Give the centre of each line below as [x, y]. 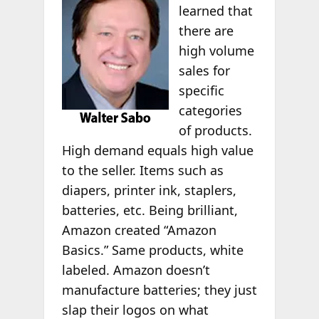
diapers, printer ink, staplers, [149, 190]
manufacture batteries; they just [159, 289]
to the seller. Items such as [142, 170]
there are [206, 30]
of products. [216, 130]
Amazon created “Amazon [139, 230]
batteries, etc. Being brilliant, [150, 210]
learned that [216, 10]
